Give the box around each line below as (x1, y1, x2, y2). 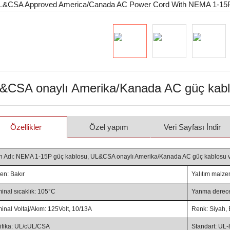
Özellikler (10, 123, 42, 131)
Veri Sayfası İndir (163, 123, 221, 131)
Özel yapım (89, 123, 128, 131)
